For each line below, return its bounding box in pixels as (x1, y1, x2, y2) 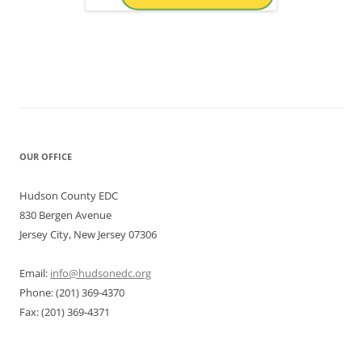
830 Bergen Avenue (19, 208, 112, 223)
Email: (19, 266, 50, 281)
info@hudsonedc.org (50, 266, 151, 281)
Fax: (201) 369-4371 (19, 305, 110, 320)
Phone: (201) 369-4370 (19, 285, 124, 301)
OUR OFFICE (19, 150, 72, 163)
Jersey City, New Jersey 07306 (19, 227, 157, 242)
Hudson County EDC (19, 188, 118, 204)
